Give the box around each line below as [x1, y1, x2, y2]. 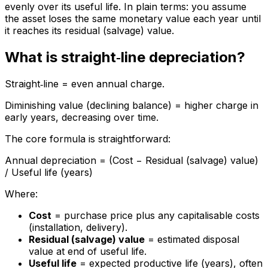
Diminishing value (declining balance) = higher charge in [5, 99, 258, 112]
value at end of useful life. [29, 245, 147, 258]
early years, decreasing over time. [5, 111, 159, 124]
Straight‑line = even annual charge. [5, 78, 165, 90]
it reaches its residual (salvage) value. [5, 25, 174, 37]
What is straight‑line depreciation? [5, 48, 245, 66]
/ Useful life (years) [5, 166, 93, 179]
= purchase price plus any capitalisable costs [51, 209, 260, 222]
